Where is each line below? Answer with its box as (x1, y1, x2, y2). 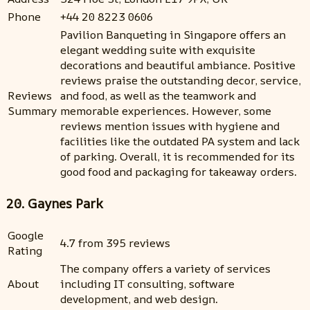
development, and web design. (60, 291, 218, 307)
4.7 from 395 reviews (60, 235, 170, 250)
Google (8, 227, 44, 243)
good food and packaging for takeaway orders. (60, 164, 297, 180)
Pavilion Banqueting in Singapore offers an (60, 27, 286, 43)
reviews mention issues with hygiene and (60, 118, 280, 134)
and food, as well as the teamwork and (60, 88, 256, 104)
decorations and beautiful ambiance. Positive (60, 57, 295, 73)
